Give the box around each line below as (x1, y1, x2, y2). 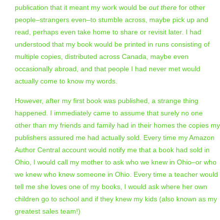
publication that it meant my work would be (15, 3, 149, 12)
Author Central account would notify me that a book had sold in (15, 146, 210, 154)
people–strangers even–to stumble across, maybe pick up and (15, 16, 208, 24)
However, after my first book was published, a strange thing (15, 97, 198, 105)
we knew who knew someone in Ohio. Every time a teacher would (15, 170, 218, 179)
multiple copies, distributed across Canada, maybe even (15, 53, 189, 61)
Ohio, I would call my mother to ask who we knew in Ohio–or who (15, 158, 217, 166)
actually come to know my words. (15, 77, 117, 85)
